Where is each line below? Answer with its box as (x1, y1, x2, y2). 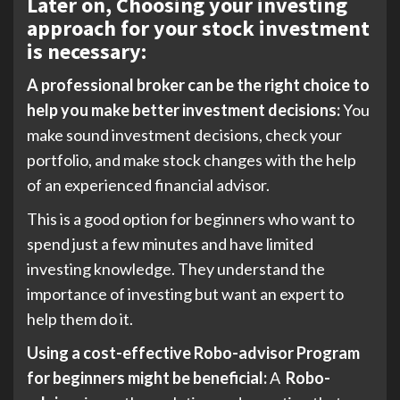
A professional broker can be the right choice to (27, 74, 370, 95)
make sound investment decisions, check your (27, 124, 342, 145)
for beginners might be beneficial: (27, 367, 270, 387)
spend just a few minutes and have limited (27, 233, 313, 254)
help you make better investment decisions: (27, 99, 343, 120)
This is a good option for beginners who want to (27, 208, 354, 229)
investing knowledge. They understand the (27, 258, 325, 279)
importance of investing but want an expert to (27, 283, 344, 304)
